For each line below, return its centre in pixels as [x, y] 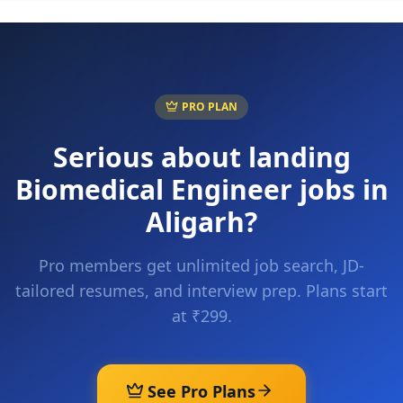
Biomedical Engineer [153, 189]
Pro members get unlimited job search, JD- [201, 265]
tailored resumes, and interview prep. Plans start [201, 291]
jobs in [340, 189]
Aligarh [195, 222]
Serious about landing [201, 157]
